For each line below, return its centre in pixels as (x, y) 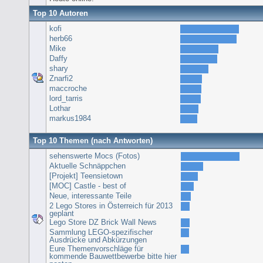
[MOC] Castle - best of (88, 186)
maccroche (68, 88)
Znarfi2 (61, 78)
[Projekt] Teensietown (86, 176)
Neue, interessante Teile (90, 195)
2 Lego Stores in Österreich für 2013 (111, 205)
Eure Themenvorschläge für (96, 248)
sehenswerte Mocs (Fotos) (95, 156)
